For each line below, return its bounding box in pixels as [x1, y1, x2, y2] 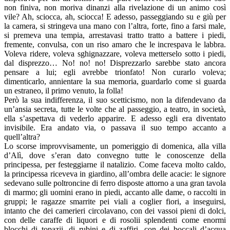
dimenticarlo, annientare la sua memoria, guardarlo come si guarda [4, 77, 226, 86]
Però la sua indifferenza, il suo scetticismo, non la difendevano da [4, 95, 226, 105]
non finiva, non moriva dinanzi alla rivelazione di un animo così [4, 3, 226, 12]
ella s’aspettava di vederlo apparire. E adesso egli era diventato [4, 114, 226, 123]
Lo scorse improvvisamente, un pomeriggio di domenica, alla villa [4, 142, 226, 151]
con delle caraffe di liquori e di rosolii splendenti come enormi [4, 216, 226, 225]
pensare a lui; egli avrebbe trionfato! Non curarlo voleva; [4, 68, 226, 77]
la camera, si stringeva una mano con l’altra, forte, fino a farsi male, [4, 22, 226, 31]
